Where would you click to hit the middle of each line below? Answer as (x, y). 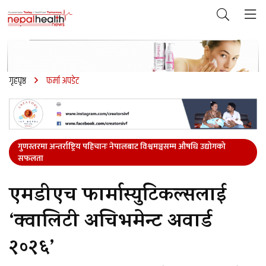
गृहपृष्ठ (18, 81)
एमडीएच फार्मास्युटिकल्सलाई (118, 197)
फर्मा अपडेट (63, 81)
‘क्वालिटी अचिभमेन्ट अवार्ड (110, 224)
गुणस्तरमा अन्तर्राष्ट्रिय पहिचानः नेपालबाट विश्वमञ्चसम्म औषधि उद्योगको (122, 147)
